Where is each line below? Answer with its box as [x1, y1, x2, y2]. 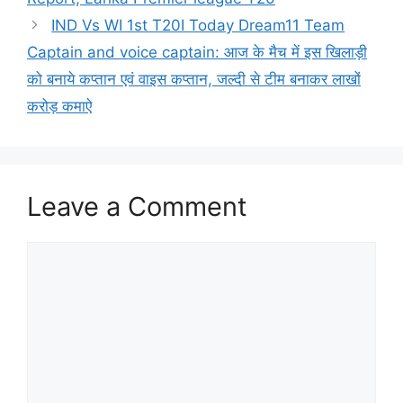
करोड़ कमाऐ [27, 96, 92, 115]
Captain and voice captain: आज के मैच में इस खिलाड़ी [27, 42, 367, 61]
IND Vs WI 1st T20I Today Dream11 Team [51, 15, 345, 34]
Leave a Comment [27, 190, 247, 222]
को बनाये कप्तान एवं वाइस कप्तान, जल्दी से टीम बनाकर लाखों [27, 69, 361, 88]
